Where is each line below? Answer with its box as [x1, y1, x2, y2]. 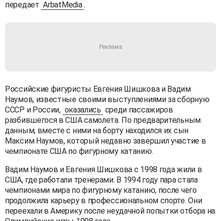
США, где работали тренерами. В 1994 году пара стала [5, 175, 198, 184]
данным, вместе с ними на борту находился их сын [5, 125, 188, 135]
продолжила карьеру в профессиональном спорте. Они [5, 195, 202, 205]
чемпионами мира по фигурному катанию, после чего [5, 185, 197, 195]
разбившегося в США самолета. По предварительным [5, 115, 201, 125]
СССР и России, [5, 105, 63, 114]
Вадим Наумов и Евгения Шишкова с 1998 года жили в [5, 164, 202, 174]
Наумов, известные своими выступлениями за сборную [5, 94, 210, 104]
